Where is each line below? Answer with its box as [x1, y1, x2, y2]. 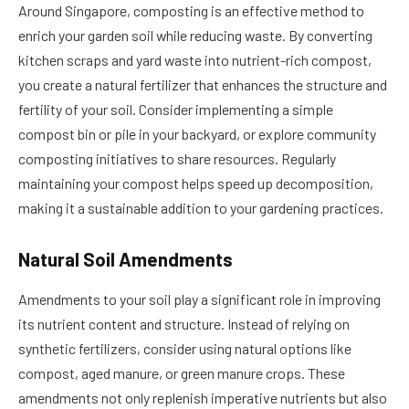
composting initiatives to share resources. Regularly [18, 150, 336, 168]
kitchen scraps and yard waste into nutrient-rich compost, [18, 51, 372, 69]
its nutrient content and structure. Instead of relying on [18, 315, 350, 333]
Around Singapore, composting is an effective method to [18, 2, 364, 20]
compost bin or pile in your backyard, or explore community [18, 125, 376, 143]
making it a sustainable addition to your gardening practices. [18, 199, 383, 217]
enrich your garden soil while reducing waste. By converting [18, 26, 372, 45]
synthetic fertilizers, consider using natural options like [18, 340, 351, 358]
